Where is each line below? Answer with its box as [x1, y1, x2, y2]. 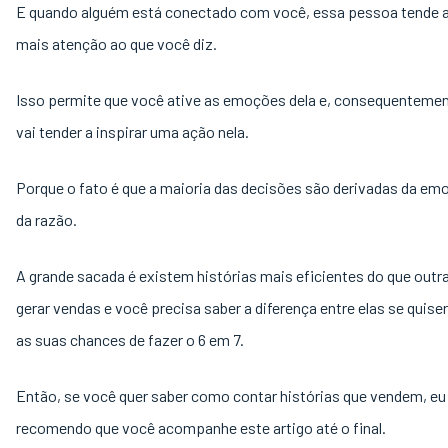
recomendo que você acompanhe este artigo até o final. [16, 418, 386, 437]
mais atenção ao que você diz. [16, 34, 220, 53]
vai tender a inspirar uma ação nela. [16, 122, 252, 141]
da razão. [16, 210, 80, 229]
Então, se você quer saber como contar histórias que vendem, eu [16, 386, 446, 405]
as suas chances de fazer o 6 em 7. [16, 330, 247, 349]
